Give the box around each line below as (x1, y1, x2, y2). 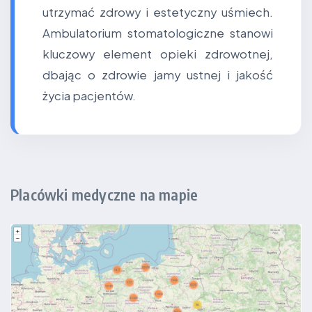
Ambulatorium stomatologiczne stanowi (42, 26, 273, 40)
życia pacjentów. (42, 88, 136, 103)
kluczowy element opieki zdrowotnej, (42, 47, 273, 61)
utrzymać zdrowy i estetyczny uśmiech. (42, 5, 273, 19)
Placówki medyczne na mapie (10, 185, 198, 204)
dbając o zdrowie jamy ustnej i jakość (42, 68, 273, 82)
